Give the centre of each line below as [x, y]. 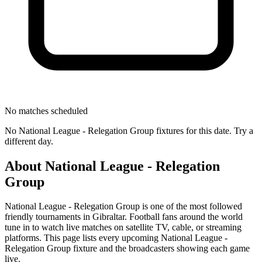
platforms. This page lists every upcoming [83, 238]
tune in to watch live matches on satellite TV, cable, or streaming [123, 227]
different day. [29, 141]
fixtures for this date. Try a [204, 130]
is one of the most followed [191, 206]
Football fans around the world [186, 217]
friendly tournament [41, 217]
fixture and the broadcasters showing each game [160, 249]
